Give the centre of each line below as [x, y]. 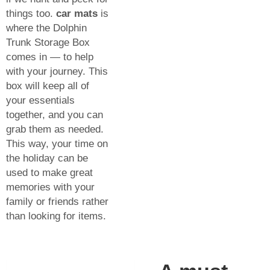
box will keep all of [48, 86]
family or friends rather [57, 202]
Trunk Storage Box [48, 43]
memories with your [50, 187]
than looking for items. [56, 216]
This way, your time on [57, 144]
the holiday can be [47, 159]
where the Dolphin [46, 28]
